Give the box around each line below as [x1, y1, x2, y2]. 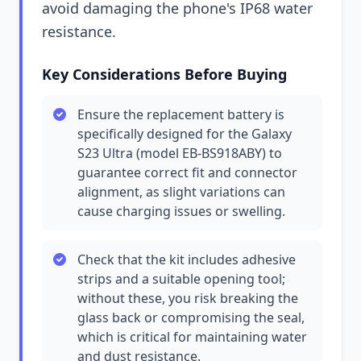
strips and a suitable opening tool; [77, 270, 285, 288]
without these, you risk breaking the [77, 289, 298, 307]
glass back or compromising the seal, [77, 309, 305, 326]
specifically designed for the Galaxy [77, 125, 292, 143]
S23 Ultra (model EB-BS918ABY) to [77, 144, 282, 162]
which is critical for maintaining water [77, 328, 307, 346]
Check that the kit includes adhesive [77, 251, 296, 268]
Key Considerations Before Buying [42, 64, 287, 84]
